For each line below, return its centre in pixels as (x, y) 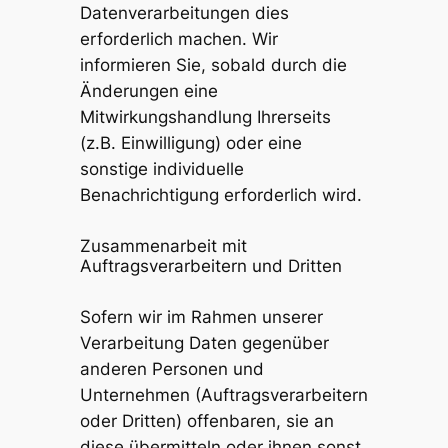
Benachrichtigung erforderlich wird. (220, 195)
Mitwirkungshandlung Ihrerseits (205, 117)
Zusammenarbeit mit (163, 246)
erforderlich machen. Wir (178, 39)
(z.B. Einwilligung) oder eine (190, 143)
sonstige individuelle (161, 169)
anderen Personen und (171, 369)
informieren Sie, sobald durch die (213, 65)
